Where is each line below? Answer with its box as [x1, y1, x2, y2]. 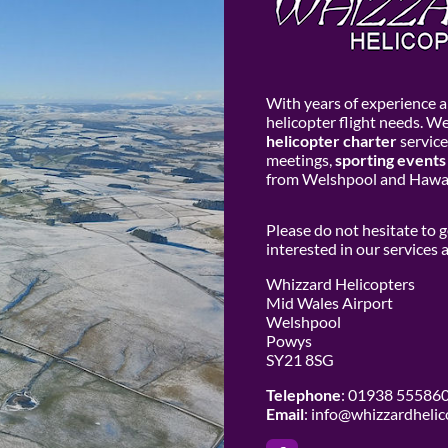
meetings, [265, 149, 335, 169]
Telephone [265, 384, 341, 404]
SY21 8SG [265, 349, 334, 369]
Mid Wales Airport [265, 292, 393, 312]
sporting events [334, 149, 446, 169]
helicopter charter [265, 130, 397, 150]
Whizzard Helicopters [265, 273, 415, 293]
